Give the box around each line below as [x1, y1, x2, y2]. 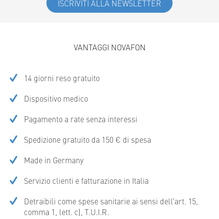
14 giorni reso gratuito [24, 72, 100, 83]
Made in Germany [24, 154, 84, 165]
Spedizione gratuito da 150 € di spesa [24, 134, 151, 145]
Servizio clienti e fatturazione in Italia [24, 175, 149, 186]
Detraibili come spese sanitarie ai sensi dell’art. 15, [24, 196, 198, 206]
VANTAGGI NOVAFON [73, 42, 146, 52]
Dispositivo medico [24, 93, 88, 104]
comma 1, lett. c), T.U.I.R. [24, 206, 109, 217]
